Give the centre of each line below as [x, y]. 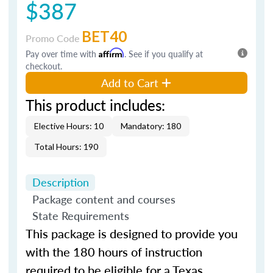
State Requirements [80, 216]
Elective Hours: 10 [69, 126]
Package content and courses [104, 199]
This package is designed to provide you [132, 233]
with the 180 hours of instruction [114, 252]
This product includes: [95, 105]
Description [60, 182]
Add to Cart [130, 82]
